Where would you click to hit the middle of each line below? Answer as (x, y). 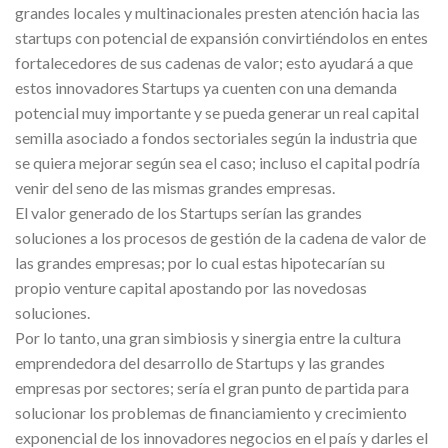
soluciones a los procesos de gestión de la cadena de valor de (220, 237)
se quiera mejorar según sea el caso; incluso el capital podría (217, 162)
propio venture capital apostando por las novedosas (191, 287)
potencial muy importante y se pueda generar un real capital (217, 112)
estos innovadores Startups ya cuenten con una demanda (206, 87)
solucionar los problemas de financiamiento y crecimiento (211, 412)
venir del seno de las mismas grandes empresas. (175, 187)
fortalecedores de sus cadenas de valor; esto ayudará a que (214, 62)
